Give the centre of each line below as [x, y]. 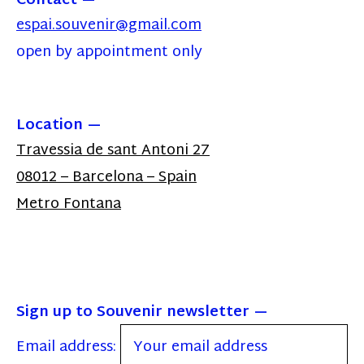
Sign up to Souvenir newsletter [133, 312]
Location [50, 125]
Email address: [68, 347]
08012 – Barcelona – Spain [106, 177]
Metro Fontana [69, 204]
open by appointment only [109, 52]
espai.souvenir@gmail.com [109, 25]
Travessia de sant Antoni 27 [113, 150]
